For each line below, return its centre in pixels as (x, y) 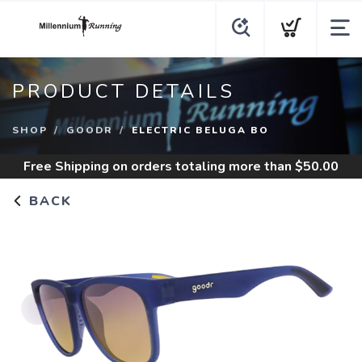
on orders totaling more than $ (206, 166)
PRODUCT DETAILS (124, 91)
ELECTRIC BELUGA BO (200, 130)
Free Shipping (66, 166)
